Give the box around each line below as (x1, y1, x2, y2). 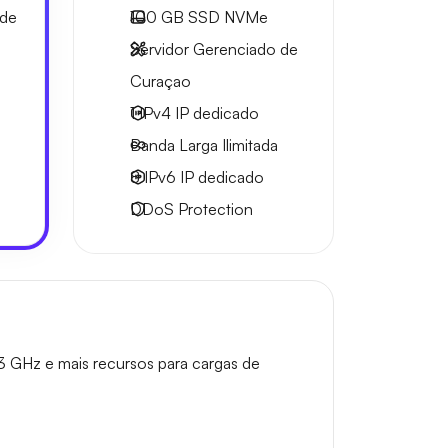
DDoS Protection (130, 199, 253, 219)
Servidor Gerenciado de (130, 39, 298, 59)
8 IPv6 (130, 167, 180, 187)
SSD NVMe (184, 7, 268, 27)
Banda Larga (130, 135, 222, 155)
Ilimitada (222, 135, 278, 155)
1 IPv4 (130, 103, 175, 123)
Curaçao (130, 71, 191, 91)
